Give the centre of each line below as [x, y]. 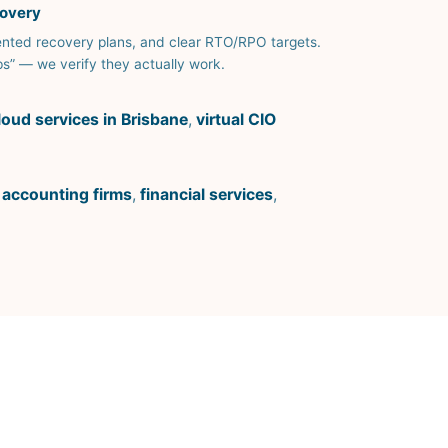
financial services [206, 195]
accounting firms [67, 195]
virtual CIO [236, 119]
